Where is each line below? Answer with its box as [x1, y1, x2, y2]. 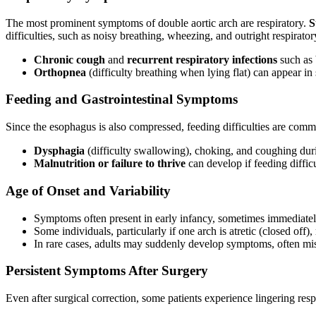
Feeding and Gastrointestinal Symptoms [6, 92, 238, 107]
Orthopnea [34, 66, 86, 78]
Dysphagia [34, 145, 85, 157]
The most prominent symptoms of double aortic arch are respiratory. [6, 16, 309, 29]
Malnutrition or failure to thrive [34, 157, 186, 170]
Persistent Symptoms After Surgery [6, 263, 208, 279]
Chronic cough [34, 53, 105, 66]
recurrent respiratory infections [127, 53, 277, 66]
